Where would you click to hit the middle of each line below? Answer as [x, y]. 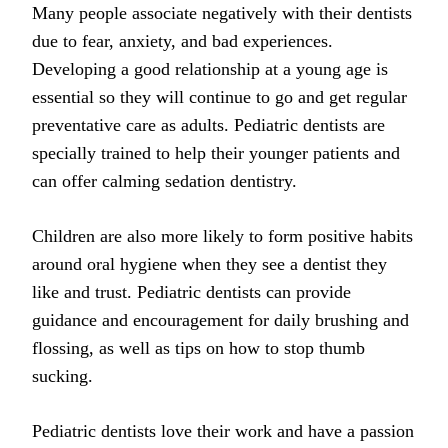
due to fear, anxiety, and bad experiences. [182, 40]
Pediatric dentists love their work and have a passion [223, 430]
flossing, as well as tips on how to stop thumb [198, 347]
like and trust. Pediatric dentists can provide [191, 291]
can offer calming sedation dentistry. [164, 180]
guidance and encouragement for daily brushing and [220, 319]
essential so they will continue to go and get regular [219, 96]
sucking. [62, 375]
